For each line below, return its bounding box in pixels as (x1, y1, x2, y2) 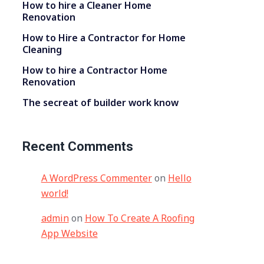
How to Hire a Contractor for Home (22, 31, 186, 44)
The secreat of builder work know (22, 96, 179, 109)
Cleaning (22, 43, 62, 56)
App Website (41, 227, 98, 240)
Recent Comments (22, 139, 133, 154)
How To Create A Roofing (84, 212, 194, 225)
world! (41, 187, 68, 200)
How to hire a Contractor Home (22, 64, 167, 77)
